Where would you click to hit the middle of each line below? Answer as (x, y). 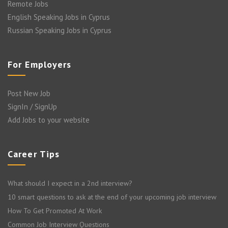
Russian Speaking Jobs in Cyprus (60, 31)
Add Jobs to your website (49, 120)
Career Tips (34, 154)
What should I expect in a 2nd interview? (70, 183)
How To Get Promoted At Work (55, 211)
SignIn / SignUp (32, 107)
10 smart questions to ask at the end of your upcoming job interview (112, 197)
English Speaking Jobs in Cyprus (59, 17)
